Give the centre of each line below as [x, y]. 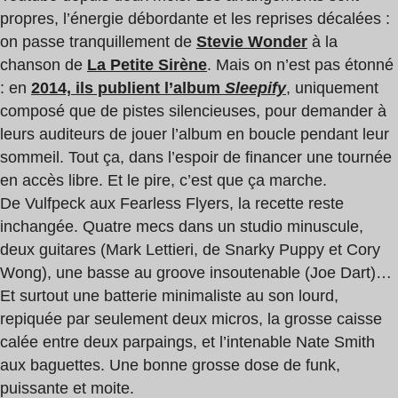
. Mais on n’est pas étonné [300, 65]
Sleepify [255, 88]
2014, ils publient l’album [128, 88]
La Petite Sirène [147, 65]
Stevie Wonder [252, 42]
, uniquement [332, 88]
